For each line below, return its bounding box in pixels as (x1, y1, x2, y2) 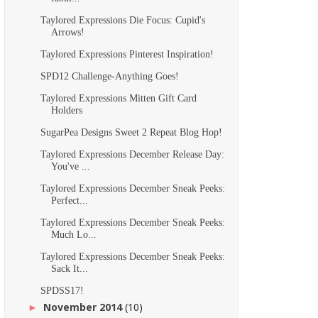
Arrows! (50, 26, 84, 38)
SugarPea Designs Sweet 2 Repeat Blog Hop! (40, 126, 222, 138)
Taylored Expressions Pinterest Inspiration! (40, 48, 214, 60)
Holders (50, 104, 82, 116)
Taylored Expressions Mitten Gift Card (40, 92, 197, 104)
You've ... (50, 160, 90, 172)
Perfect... (50, 194, 88, 206)
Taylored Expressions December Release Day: (40, 148, 224, 160)
